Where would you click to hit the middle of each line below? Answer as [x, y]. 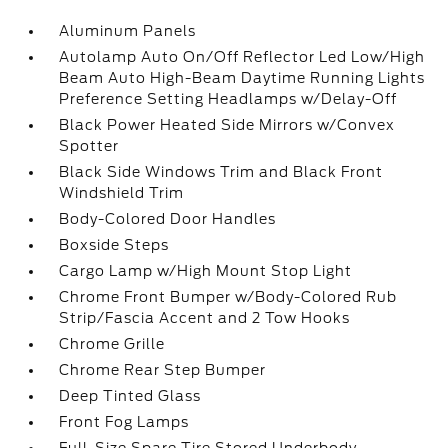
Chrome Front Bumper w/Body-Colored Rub [228, 297]
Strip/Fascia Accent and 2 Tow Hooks [205, 318]
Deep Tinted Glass [130, 396]
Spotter [89, 146]
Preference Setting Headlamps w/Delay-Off [228, 99]
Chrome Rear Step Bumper [163, 370]
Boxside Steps [114, 245]
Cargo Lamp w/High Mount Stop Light [206, 271]
